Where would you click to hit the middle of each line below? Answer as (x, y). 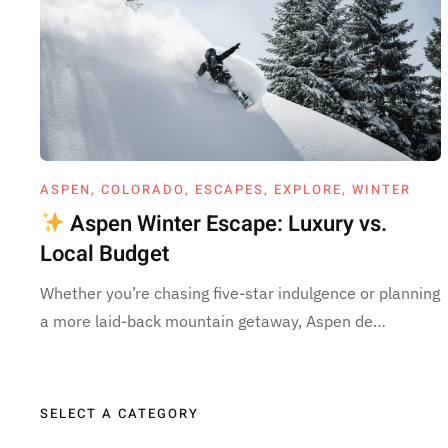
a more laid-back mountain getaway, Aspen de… (213, 320)
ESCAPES (229, 189)
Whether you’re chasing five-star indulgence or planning (240, 292)
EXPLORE (308, 189)
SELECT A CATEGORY (119, 413)
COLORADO (143, 189)
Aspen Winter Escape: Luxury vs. (226, 223)
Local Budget (104, 253)
